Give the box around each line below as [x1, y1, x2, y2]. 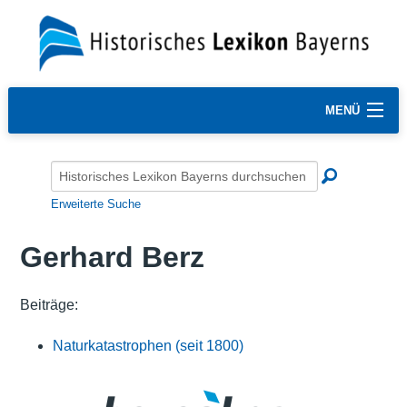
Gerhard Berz [19, 241, 204, 274]
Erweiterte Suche [51, 196, 141, 211]
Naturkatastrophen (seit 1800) [52, 337, 243, 353]
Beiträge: [19, 296, 78, 313]
